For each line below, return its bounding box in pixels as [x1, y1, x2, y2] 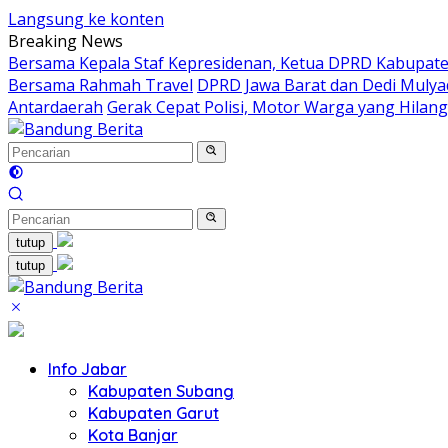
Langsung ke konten [8, 8, 164, 30]
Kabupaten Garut [88, 403, 219, 423]
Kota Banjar [88, 425, 178, 445]
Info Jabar [48, 359, 127, 379]
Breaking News [8, 30, 123, 52]
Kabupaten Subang [88, 381, 234, 401]
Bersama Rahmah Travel [8, 74, 193, 96]
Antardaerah [8, 96, 103, 118]
